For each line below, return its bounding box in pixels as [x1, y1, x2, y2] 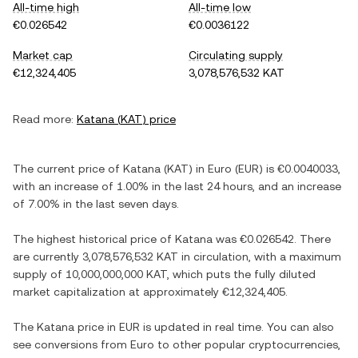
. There [294, 233, 331, 245]
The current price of [13, 162, 123, 175]
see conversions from [13, 338, 130, 351]
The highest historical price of [13, 233, 175, 245]
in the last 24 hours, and [149, 180, 281, 193]
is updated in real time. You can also [140, 320, 334, 333]
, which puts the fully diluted [167, 268, 316, 280]
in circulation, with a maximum [178, 250, 341, 263]
